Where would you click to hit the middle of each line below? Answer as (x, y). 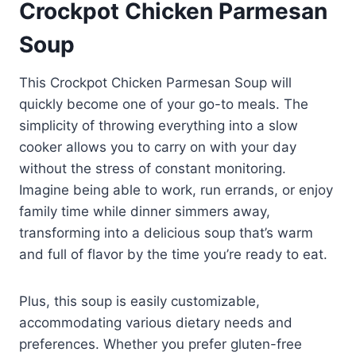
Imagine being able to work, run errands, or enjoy (176, 190)
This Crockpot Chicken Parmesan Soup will (155, 83)
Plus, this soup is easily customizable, (139, 302)
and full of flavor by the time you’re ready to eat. (173, 255)
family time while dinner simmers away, (145, 212)
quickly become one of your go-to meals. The (164, 104)
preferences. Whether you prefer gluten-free (161, 344)
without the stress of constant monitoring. (153, 169)
